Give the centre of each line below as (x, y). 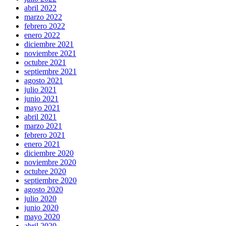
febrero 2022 (45, 26)
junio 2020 (41, 208)
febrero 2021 (45, 135)
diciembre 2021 (49, 44)
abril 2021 (40, 117)
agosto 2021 (44, 81)
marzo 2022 (43, 17)
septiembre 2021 (50, 72)
